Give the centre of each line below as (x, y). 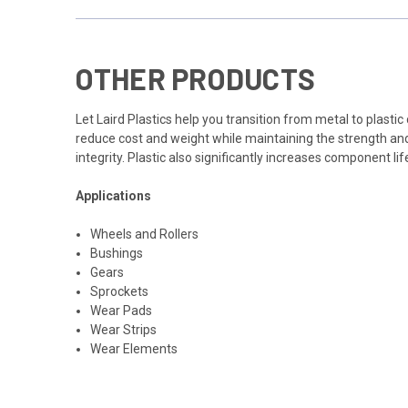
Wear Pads (121, 311)
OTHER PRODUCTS (195, 79)
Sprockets (119, 292)
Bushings (116, 254)
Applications (113, 196)
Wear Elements (133, 349)
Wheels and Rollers (144, 235)
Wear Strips (123, 330)
